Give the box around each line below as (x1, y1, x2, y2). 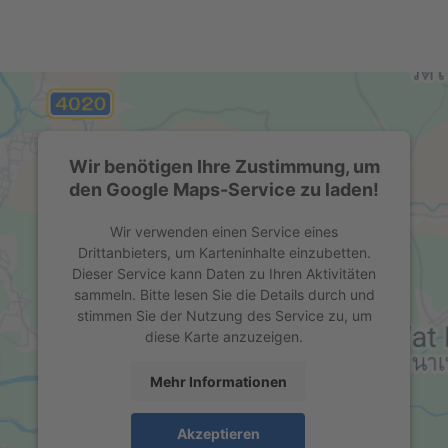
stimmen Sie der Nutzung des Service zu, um (76, 307, 372, 325)
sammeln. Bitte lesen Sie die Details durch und (73, 286, 375, 304)
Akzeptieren (176, 424, 260, 442)
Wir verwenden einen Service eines (110, 223, 338, 241)
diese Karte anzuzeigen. (145, 328, 303, 346)
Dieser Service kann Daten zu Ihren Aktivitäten (72, 265, 376, 283)
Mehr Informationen (149, 372, 287, 390)
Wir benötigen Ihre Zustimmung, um (68, 156, 380, 178)
